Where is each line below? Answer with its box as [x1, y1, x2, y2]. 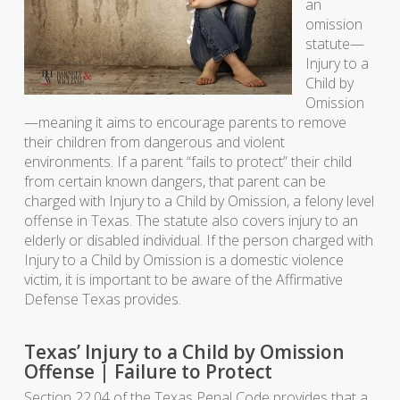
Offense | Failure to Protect [23, 359, 272, 384]
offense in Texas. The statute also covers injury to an [23, 211, 358, 230]
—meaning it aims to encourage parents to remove [23, 112, 346, 132]
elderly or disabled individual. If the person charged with [23, 230, 373, 250]
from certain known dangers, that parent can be [23, 171, 326, 191]
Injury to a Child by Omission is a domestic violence [23, 250, 344, 270]
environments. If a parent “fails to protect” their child [23, 152, 352, 171]
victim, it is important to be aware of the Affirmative [23, 270, 343, 289]
